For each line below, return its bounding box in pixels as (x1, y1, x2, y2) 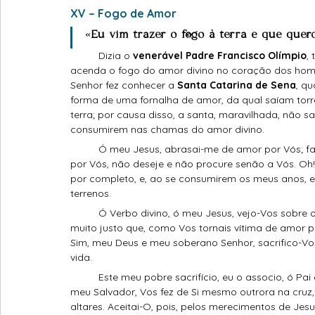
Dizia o (98, 49, 133, 63)
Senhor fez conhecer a (70, 79, 177, 92)
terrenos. (70, 187, 111, 200)
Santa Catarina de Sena (177, 79, 296, 92)
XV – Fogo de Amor (70, 6, 176, 21)
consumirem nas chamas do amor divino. (70, 123, 267, 136)
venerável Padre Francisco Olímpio (133, 49, 307, 63)
